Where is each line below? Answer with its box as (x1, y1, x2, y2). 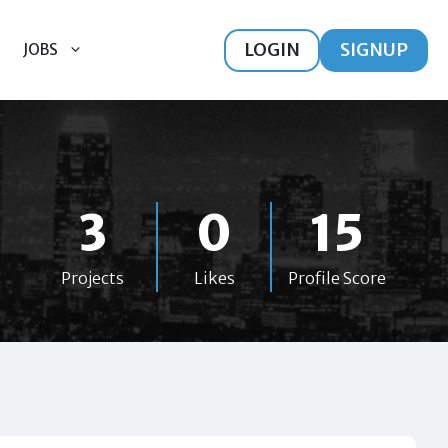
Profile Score (288, 267, 386, 288)
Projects (61, 267, 125, 288)
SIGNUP (340, 38, 408, 61)
